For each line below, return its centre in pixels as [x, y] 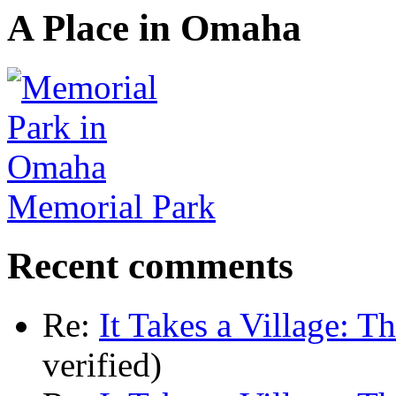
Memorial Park [111, 207]
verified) [102, 364]
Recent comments [150, 265]
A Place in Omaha [154, 28]
